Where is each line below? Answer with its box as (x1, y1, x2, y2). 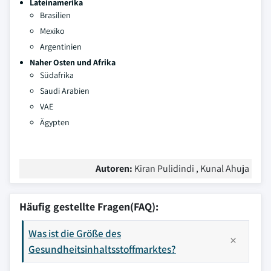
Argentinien (40, 41, 82, 52)
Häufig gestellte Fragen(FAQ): (19, 200, 158, 214)
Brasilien (40, 10, 71, 21)
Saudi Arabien (40, 85, 90, 96)
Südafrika (40, 70, 74, 80)
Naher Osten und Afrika (30, 57, 116, 68)
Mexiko (40, 25, 65, 36)
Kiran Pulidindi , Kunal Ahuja (134, 162, 249, 175)
